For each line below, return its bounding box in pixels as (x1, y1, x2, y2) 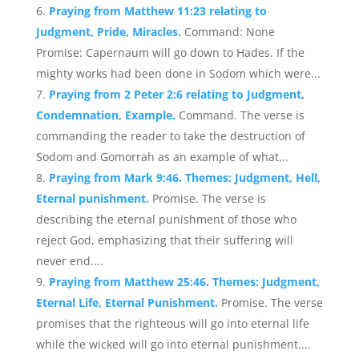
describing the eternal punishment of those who (35, 212, 296, 227)
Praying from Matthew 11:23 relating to (48, 3, 267, 18)
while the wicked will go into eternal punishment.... (35, 337, 311, 352)
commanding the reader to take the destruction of (35, 128, 305, 143)
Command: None (184, 24, 275, 39)
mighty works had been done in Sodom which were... (35, 66, 321, 81)
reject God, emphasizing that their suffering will (35, 232, 293, 248)
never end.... (35, 253, 103, 268)
